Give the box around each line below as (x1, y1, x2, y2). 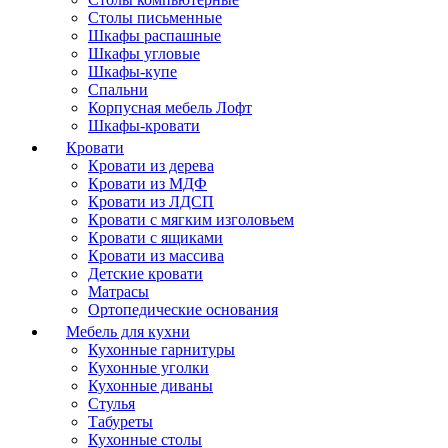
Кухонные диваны (88, 377, 213, 394)
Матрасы (88, 283, 149, 300)
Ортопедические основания (88, 301, 278, 318)
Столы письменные (88, 9, 222, 26)
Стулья (88, 395, 135, 412)
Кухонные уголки (88, 359, 209, 376)
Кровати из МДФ (88, 175, 207, 192)
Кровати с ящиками (88, 229, 223, 246)
